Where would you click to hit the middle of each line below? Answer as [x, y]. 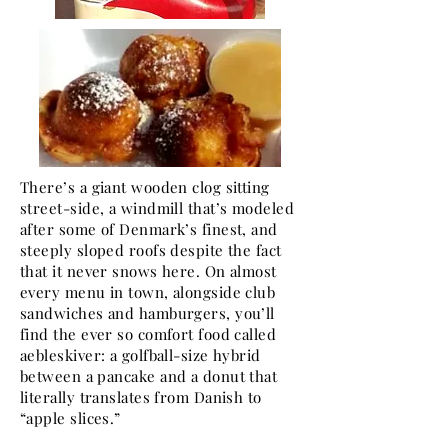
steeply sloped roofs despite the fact [151, 250]
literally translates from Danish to [141, 397]
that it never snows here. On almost [148, 271]
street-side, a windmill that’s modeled [157, 208]
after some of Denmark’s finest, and [149, 229]
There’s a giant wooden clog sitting [145, 187]
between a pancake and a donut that [149, 376]
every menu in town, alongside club [148, 292]
